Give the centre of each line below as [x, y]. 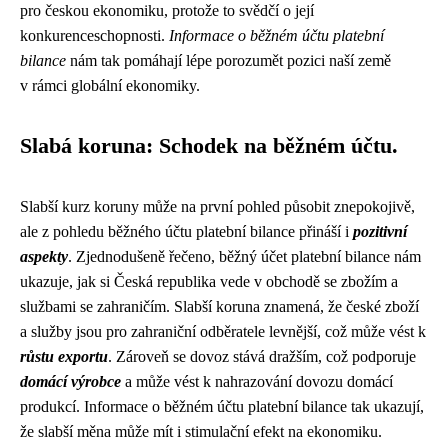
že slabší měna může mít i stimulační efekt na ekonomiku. [201, 431]
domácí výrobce [70, 381]
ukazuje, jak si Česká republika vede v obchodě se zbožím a [209, 281]
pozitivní [380, 231]
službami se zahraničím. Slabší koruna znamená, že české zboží [219, 306]
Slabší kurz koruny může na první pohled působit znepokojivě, [217, 206]
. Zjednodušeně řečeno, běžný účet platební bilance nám [244, 256]
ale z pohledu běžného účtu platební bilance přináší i [186, 231]
